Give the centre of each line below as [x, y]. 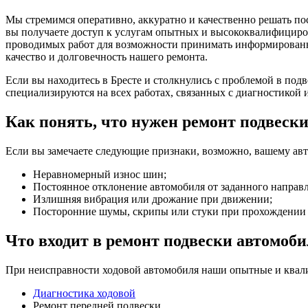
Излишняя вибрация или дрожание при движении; [153, 199]
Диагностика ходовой [84, 293]
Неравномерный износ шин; [100, 174]
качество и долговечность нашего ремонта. [107, 56]
